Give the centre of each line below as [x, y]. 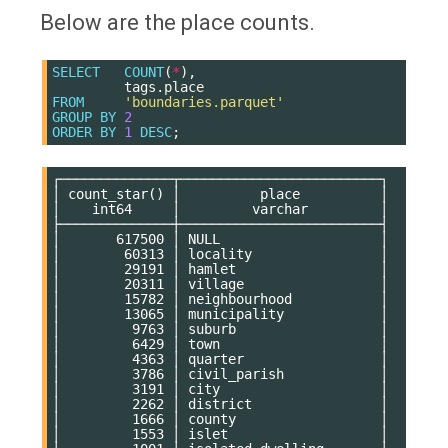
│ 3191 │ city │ [220, 388]
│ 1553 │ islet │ [220, 433]
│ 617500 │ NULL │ [220, 238]
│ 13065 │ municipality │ [220, 313]
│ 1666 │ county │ [220, 418]
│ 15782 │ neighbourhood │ [220, 298]
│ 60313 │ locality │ [220, 253]
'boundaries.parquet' [204, 101]
